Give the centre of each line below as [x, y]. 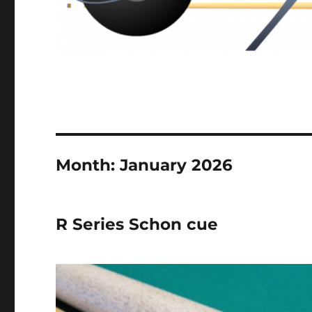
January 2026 [177, 165]
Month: [88, 165]
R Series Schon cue [137, 224]
